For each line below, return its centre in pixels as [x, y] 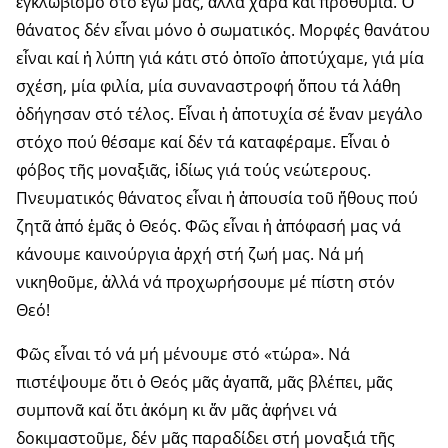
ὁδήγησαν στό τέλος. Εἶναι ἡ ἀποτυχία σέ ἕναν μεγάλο [219, 114]
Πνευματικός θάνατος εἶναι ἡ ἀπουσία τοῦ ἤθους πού [217, 198]
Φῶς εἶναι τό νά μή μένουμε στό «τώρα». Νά [183, 354]
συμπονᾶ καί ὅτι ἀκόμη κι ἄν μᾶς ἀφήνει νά [176, 410]
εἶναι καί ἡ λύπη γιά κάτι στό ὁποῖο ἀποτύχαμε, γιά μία [220, 58]
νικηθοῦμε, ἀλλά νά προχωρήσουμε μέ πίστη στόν [205, 282]
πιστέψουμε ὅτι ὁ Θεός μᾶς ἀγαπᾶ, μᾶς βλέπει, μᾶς [204, 382]
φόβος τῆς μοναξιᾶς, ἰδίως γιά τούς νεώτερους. [193, 170]
